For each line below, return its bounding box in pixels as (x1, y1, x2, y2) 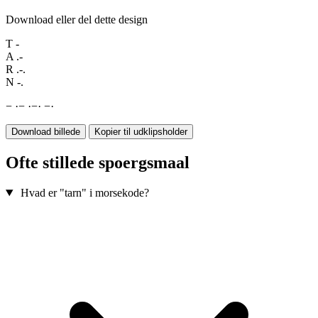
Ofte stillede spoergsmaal (6, 153, 190, 172)
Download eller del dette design (6, 13, 148, 26)
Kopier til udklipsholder (94, 126, 187, 138)
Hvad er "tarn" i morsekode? (20, 187, 149, 199)
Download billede (11, 126, 80, 138)
